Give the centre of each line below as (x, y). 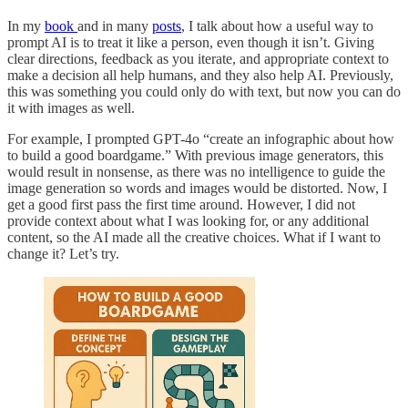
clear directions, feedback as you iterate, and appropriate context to (198, 59)
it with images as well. (71, 108)
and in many (115, 26)
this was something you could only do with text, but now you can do (204, 92)
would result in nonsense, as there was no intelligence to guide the (196, 172)
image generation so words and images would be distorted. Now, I (197, 189)
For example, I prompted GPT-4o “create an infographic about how (201, 139)
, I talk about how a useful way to (277, 26)
